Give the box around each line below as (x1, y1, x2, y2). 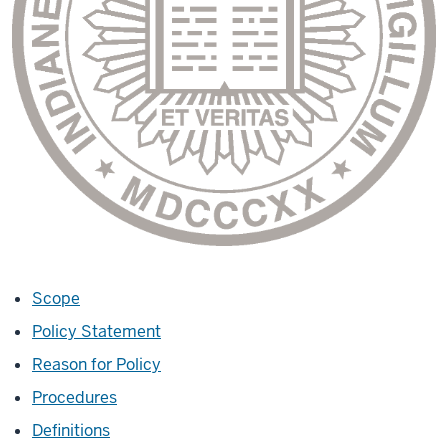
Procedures (32, 387, 117, 409)
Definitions (32, 420, 110, 442)
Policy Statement (32, 321, 161, 343)
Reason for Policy (32, 354, 161, 376)
